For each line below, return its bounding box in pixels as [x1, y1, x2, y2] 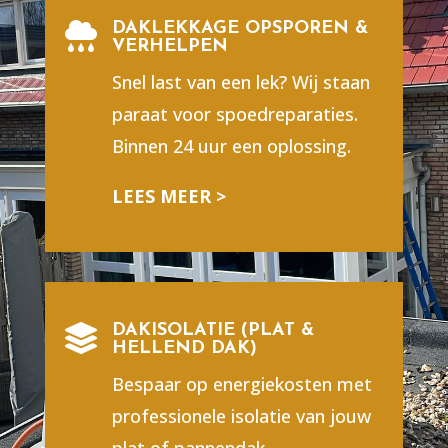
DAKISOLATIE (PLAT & [111, 321, 314, 341]
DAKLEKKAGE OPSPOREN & [111, 19, 368, 39]
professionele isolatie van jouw [111, 404, 371, 429]
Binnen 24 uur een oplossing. [111, 134, 351, 159]
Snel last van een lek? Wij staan [111, 70, 370, 95]
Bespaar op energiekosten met [111, 372, 372, 397]
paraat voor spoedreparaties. [111, 102, 358, 127]
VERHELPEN [111, 37, 228, 57]
